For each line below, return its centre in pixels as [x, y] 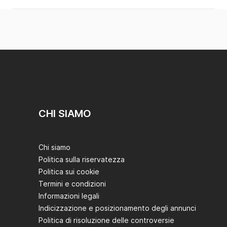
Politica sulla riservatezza [82, 160]
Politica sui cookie [69, 172]
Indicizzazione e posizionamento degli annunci [117, 208]
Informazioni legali [69, 196]
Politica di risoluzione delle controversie [106, 220]
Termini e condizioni [72, 184]
